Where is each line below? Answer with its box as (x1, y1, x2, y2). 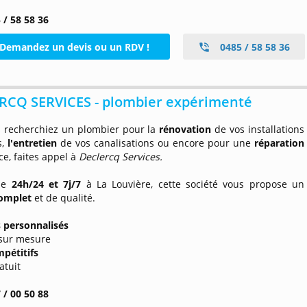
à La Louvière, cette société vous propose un (81, 177, 305, 191)
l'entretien (8, 136, 61, 149)
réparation (254, 136, 305, 149)
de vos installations (214, 123, 305, 136)
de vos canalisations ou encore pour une (60, 136, 255, 149)
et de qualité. (34, 191, 96, 204)
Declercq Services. (79, 150, 163, 163)
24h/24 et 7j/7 (11, 177, 82, 191)
